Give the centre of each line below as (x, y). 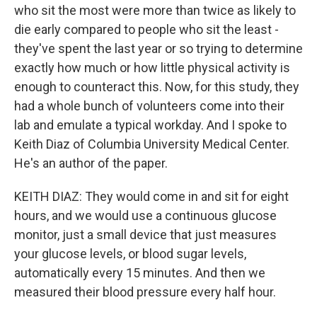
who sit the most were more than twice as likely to (155, 10)
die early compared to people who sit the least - (146, 29)
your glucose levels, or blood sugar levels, (130, 254)
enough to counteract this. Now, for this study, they (157, 87)
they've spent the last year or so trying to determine (158, 48)
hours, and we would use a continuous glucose (145, 215)
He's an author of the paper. (91, 163)
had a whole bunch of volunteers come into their (149, 106)
